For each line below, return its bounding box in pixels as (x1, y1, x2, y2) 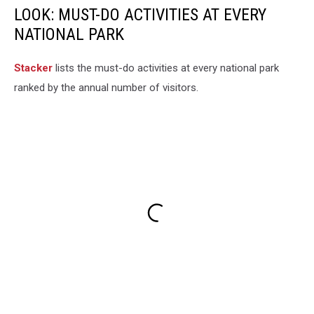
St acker (14, 62, 53, 75)
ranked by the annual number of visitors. (14, 81, 201, 95)
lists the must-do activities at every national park (53, 62, 279, 75)
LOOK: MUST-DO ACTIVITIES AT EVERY (14, 5, 266, 25)
